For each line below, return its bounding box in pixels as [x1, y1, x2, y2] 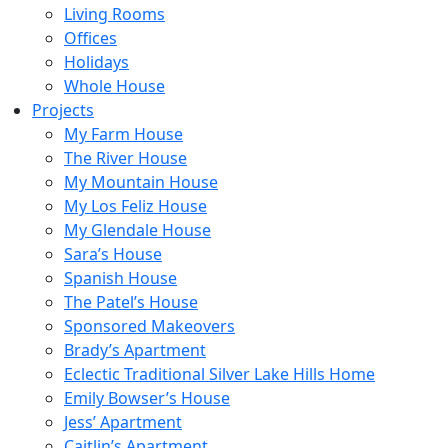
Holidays [64, 51, 129, 73]
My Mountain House [64, 171, 218, 193]
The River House [64, 147, 187, 169]
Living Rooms [64, 3, 165, 25]
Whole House [64, 75, 165, 97]
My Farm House [64, 123, 183, 145]
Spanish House [64, 267, 177, 289]
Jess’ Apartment [64, 411, 182, 433]
